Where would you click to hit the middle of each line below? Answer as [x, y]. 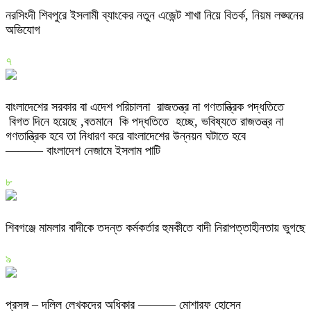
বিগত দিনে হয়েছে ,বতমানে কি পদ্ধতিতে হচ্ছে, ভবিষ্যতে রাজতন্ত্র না [144, 122]
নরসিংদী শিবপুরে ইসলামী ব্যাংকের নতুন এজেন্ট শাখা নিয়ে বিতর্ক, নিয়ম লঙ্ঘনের [154, 16]
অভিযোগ [23, 30]
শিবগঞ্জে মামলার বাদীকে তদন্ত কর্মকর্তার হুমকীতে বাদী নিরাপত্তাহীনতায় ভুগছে [155, 228]
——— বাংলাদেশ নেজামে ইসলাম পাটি [85, 151]
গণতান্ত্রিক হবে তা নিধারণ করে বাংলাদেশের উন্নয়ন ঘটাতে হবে [126, 136]
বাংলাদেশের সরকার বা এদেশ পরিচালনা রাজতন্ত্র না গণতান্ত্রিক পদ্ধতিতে [145, 107]
